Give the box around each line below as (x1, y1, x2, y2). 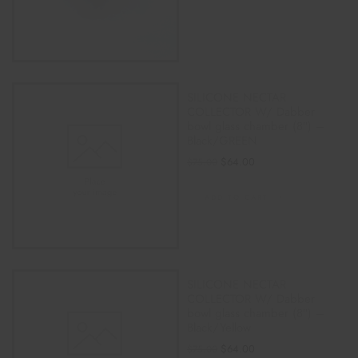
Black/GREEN (187, 132, 257, 149)
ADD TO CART (204, 192, 268, 202)
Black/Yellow (187, 319, 251, 336)
